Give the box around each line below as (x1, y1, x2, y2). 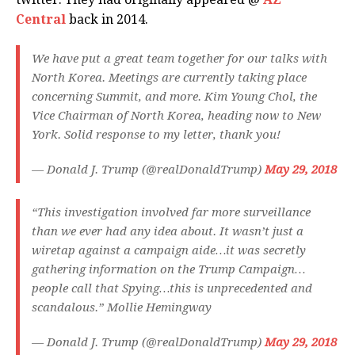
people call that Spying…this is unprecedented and (32, 281, 312, 296)
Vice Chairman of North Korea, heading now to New (32, 109, 321, 124)
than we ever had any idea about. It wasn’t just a (32, 224, 303, 239)
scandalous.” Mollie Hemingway (32, 300, 212, 315)
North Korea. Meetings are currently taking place (32, 71, 307, 86)
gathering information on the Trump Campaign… (32, 262, 305, 277)
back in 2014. (66, 12, 148, 28)
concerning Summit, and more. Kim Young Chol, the (32, 90, 317, 105)
